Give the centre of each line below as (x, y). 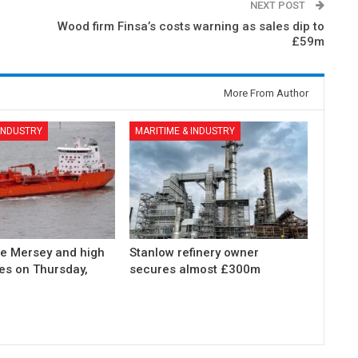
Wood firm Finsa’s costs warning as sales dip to (191, 27)
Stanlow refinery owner (195, 253)
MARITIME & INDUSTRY (185, 131)
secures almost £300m (195, 270)
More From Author (267, 93)
